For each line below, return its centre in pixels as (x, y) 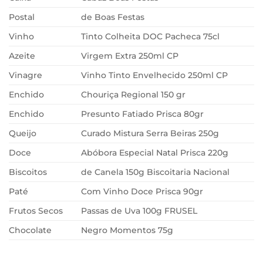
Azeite (22, 56)
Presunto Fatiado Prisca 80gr (143, 114)
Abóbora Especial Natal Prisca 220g (155, 153)
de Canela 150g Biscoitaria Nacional (156, 172)
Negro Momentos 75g (127, 230)
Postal (22, 17)
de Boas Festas (113, 17)
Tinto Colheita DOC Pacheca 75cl (151, 37)
